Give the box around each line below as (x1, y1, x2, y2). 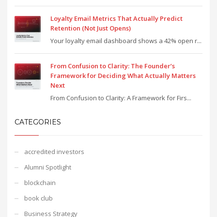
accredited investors (24, 147, 84, 156)
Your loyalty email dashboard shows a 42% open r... (50, 36, 201, 45)
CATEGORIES (15, 117, 61, 126)
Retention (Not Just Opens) (50, 23, 131, 32)
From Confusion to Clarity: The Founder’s (50, 61, 175, 70)
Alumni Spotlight (24, 162, 71, 171)
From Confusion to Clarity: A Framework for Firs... (50, 93, 191, 102)
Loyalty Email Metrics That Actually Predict (50, 14, 183, 23)
